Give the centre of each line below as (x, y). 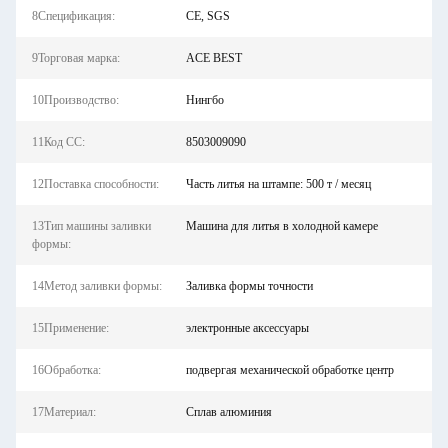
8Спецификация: (73, 16)
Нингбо (204, 100)
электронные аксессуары (247, 328)
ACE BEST (213, 58)
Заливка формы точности (249, 286)
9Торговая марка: (76, 58)
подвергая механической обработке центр (289, 370)
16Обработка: (66, 370)
